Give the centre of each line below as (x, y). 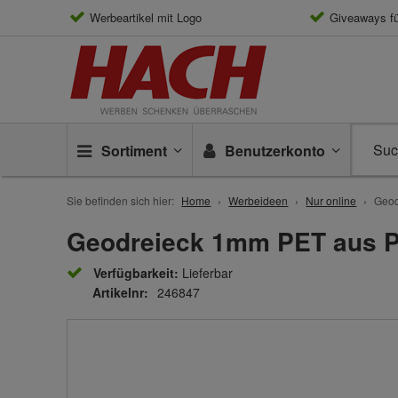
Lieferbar (208, 273)
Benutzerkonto (275, 151)
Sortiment (135, 151)
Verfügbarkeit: (136, 273)
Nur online (331, 200)
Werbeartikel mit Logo (146, 17)
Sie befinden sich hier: (121, 200)
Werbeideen (259, 200)
